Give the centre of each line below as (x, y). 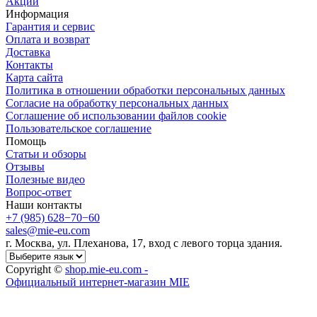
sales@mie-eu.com (48, 231)
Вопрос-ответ (39, 192)
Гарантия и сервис (50, 27)
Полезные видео (45, 180)
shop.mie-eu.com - (106, 270)
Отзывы (25, 167)
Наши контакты (44, 205)
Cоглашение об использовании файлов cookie (116, 116)
